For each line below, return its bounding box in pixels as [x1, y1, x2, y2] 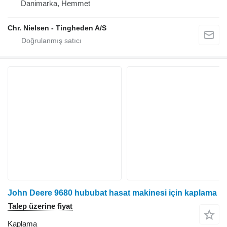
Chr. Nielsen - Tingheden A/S [8, 24, 106, 32]
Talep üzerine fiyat [8, 202, 72, 211]
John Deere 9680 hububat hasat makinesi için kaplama [8, 188, 217, 198]
